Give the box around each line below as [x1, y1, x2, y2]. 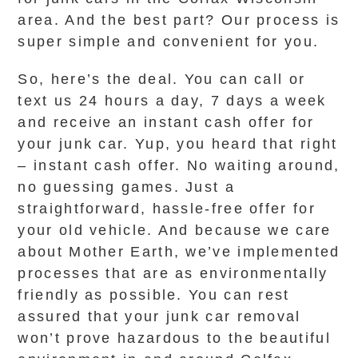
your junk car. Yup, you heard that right [18, 136, 338, 152]
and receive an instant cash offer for [18, 114, 315, 130]
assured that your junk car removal [18, 308, 301, 324]
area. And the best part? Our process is [18, 12, 340, 28]
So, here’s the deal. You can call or [18, 71, 306, 87]
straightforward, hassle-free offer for [18, 201, 316, 217]
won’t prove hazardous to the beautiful [18, 330, 331, 346]
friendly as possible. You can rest [18, 287, 290, 303]
